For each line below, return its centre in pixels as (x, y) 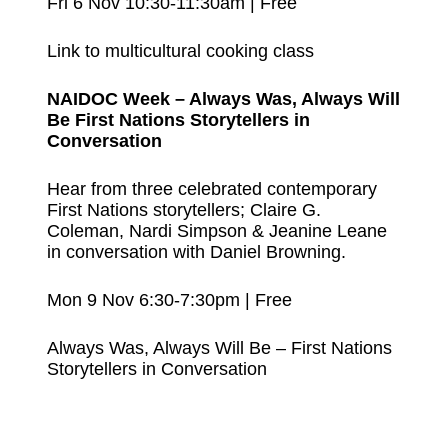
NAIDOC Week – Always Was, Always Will (223, 98)
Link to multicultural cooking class (180, 50)
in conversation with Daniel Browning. (196, 251)
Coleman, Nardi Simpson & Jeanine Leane (216, 230)
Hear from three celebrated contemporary (211, 188)
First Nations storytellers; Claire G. (183, 209)
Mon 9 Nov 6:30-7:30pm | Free (169, 299)
